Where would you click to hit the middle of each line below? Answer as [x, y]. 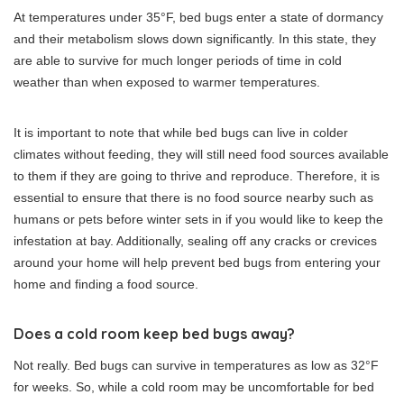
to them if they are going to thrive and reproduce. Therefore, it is [197, 176]
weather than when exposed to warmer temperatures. [167, 83]
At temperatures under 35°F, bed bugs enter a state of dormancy [198, 18]
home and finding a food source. [106, 285]
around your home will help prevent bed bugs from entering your [197, 263]
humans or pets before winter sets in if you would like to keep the [198, 220]
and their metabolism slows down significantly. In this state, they [195, 39]
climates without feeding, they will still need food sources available [201, 155]
